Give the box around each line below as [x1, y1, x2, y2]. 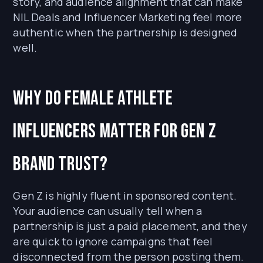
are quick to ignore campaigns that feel [13, 234, 213, 249]
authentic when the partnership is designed [13, 25, 238, 40]
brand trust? [13, 152, 108, 177]
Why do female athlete [13, 86, 173, 111]
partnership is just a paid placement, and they [13, 219, 247, 234]
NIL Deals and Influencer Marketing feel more [13, 10, 242, 25]
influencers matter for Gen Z [13, 119, 217, 144]
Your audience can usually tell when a [13, 204, 203, 218]
